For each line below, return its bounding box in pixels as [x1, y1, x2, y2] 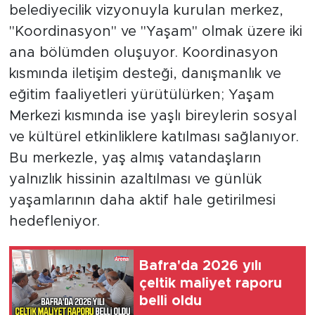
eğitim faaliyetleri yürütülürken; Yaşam [8, 88, 274, 103]
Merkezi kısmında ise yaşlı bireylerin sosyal [8, 109, 297, 124]
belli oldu [139, 293, 202, 308]
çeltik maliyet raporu [139, 276, 282, 290]
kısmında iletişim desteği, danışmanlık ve [8, 67, 281, 82]
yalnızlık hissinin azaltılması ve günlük [8, 172, 262, 187]
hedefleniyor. [8, 214, 100, 229]
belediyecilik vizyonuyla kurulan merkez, [8, 4, 283, 18]
